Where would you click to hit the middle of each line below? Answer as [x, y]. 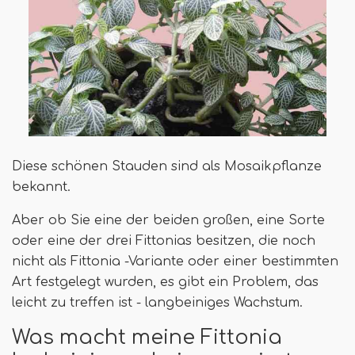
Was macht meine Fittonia [147, 338]
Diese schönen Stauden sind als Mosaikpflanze [167, 167]
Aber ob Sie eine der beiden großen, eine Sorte [168, 221]
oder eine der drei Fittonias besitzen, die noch [164, 241]
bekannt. [41, 187]
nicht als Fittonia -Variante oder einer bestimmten [175, 262]
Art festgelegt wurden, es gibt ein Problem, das [165, 282]
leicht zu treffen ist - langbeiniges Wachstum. [157, 303]
